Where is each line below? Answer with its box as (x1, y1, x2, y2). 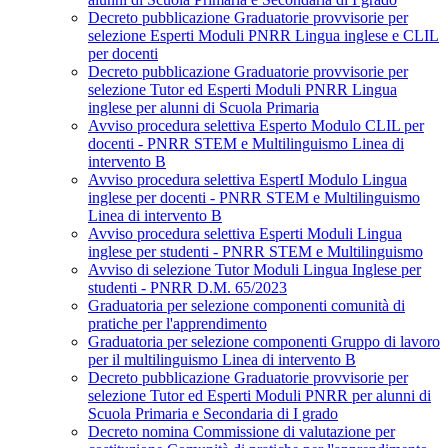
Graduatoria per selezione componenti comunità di (88, 297, 405, 315)
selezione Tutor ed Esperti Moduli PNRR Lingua (88, 81, 397, 99)
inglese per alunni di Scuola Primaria (88, 99, 319, 117)
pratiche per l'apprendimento (88, 315, 267, 333)
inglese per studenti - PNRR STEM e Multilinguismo (88, 243, 423, 261)
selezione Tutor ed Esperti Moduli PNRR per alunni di (88, 387, 431, 405)
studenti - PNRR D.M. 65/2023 (88, 279, 287, 297)
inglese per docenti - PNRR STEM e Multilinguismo (88, 189, 420, 207)
